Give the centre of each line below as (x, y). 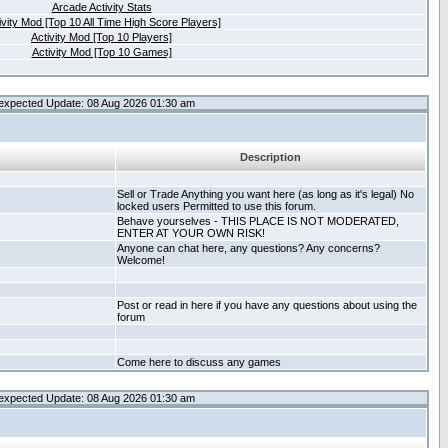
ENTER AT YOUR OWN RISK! (191, 233)
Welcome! (141, 260)
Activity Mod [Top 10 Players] (101, 37)
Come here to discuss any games (199, 362)
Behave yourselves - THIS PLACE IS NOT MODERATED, (258, 221)
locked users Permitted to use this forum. (216, 206)
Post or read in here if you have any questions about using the (267, 305)
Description (270, 157)
